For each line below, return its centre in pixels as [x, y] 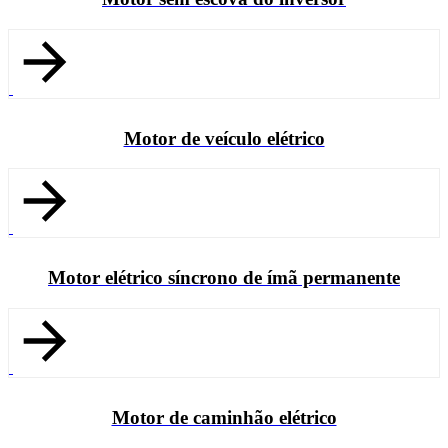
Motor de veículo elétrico [224, 138]
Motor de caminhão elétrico [224, 417]
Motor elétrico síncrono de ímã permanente [224, 278]
